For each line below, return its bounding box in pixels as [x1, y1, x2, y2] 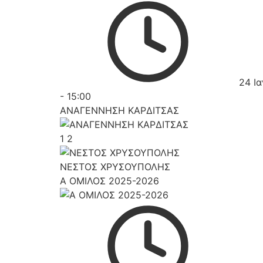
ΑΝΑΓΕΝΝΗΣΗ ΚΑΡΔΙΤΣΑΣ [60, 104, 179, 116]
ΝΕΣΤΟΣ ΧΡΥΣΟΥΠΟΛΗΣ [60, 161, 170, 173]
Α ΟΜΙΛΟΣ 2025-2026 [60, 175, 159, 187]
